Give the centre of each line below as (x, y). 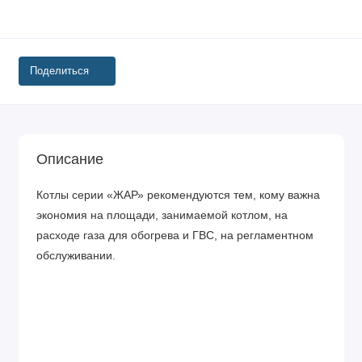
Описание (70, 159)
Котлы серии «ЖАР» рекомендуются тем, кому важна (178, 195)
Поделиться (59, 71)
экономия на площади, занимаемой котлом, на (162, 215)
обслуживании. (76, 255)
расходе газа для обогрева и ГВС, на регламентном (175, 235)
